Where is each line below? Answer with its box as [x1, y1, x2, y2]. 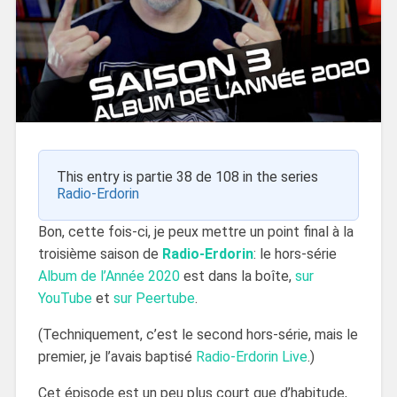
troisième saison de [37, 245, 162, 262]
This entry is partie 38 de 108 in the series [56, 167, 318, 185]
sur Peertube [113, 289, 195, 307]
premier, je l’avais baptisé [37, 347, 196, 365]
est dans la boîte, [179, 267, 295, 284]
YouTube [37, 289, 92, 307]
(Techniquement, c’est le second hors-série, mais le [37, 325, 358, 343]
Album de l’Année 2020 [37, 267, 180, 284]
